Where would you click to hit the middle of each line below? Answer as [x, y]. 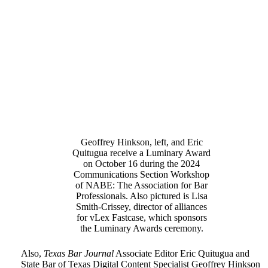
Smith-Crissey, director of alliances [142, 207]
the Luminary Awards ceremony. [141, 229]
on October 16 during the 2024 [142, 164]
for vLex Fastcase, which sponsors [141, 218]
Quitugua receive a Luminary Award [142, 153]
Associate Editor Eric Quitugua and [181, 254]
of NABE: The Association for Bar [142, 185]
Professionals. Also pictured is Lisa [141, 196]
